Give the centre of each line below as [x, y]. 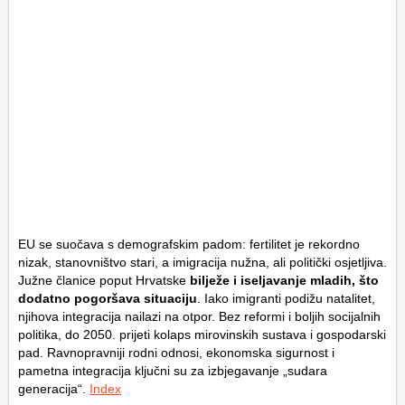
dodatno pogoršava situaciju [108, 298]
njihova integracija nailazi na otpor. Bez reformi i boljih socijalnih [199, 316]
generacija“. [54, 388]
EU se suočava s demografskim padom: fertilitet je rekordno [189, 244]
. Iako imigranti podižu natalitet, [286, 298]
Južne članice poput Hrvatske [102, 280]
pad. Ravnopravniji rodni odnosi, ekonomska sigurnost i [176, 352]
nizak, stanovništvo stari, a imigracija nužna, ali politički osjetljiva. [202, 262]
